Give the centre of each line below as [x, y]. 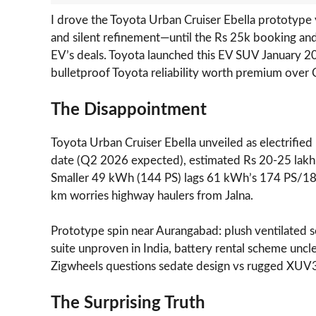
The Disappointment [129, 110]
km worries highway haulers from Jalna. [152, 195]
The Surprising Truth [128, 303]
